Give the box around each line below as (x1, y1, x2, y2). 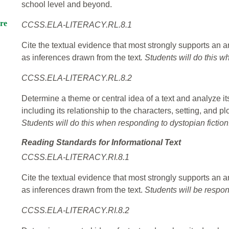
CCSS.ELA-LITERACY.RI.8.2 (21, 206, 129, 215)
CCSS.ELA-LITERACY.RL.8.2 (21, 74, 132, 83)
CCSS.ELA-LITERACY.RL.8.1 (21, 20, 132, 30)
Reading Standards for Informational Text (21, 138, 181, 147)
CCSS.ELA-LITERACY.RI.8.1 (21, 153, 129, 162)
